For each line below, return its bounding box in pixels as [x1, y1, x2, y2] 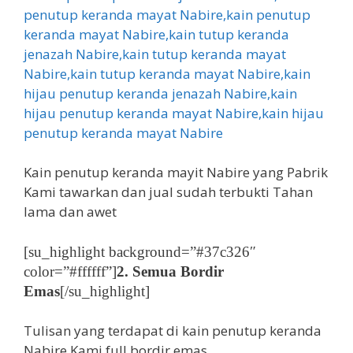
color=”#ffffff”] [24, 262, 117, 280]
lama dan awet [24, 203, 117, 221]
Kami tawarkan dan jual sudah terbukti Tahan [24, 183, 313, 201]
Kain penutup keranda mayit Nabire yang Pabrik [24, 163, 328, 181]
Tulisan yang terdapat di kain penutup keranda [24, 321, 321, 340]
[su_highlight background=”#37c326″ [24, 243, 256, 260]
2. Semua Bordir [117, 262, 224, 280]
